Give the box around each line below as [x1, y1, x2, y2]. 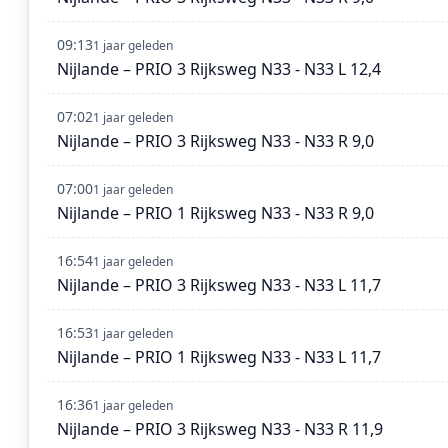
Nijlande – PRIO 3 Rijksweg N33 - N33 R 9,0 [57, 130, 374, 153]
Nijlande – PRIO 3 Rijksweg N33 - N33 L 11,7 [57, 274, 381, 297]
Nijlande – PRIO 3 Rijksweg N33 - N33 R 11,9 [57, 418, 383, 441]
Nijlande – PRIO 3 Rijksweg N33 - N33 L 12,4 [57, 58, 381, 81]
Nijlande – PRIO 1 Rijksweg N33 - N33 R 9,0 [57, 202, 374, 225]
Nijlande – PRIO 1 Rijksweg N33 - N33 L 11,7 [57, 346, 381, 369]
